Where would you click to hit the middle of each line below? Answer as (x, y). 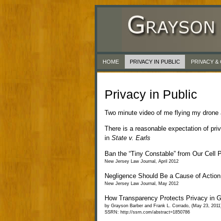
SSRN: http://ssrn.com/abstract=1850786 (147, 212)
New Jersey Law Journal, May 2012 (142, 184)
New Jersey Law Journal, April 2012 (142, 161)
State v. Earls (131, 138)
